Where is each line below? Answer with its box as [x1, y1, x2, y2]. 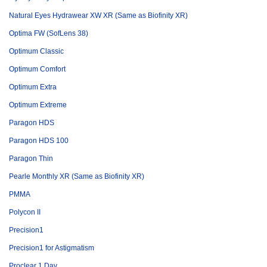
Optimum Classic [9, 47, 64, 55]
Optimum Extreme [9, 101, 67, 109]
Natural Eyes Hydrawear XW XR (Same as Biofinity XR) [9, 11, 188, 20]
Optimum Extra [9, 83, 57, 91]
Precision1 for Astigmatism [9, 244, 94, 252]
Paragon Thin [9, 154, 53, 163]
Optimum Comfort [9, 65, 66, 73]
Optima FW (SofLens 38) [9, 29, 88, 38]
